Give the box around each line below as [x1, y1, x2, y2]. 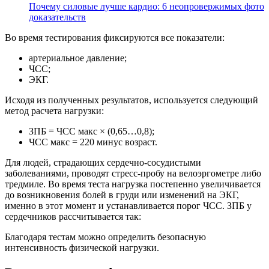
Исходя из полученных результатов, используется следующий [5, 95, 258, 106]
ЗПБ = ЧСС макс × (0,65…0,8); [29, 126, 154, 137]
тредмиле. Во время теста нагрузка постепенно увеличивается [5, 179, 261, 190]
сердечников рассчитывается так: [5, 211, 141, 222]
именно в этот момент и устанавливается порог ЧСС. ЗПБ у [5, 201, 252, 211]
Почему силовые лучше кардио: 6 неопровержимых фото [29, 1, 264, 12]
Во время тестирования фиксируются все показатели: [5, 32, 225, 43]
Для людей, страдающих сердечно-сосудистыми [5, 157, 201, 168]
